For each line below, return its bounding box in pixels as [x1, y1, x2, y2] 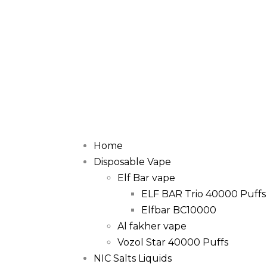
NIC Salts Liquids [94, 253, 172, 264]
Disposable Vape [94, 156, 171, 167]
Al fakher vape [117, 221, 187, 232]
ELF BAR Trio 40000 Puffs [141, 188, 266, 200]
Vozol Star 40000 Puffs [117, 237, 228, 248]
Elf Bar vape [117, 172, 175, 184]
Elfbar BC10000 [141, 204, 216, 216]
